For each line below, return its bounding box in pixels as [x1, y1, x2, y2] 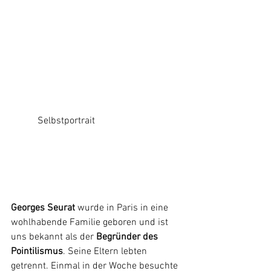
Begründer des [96, 230, 160, 243]
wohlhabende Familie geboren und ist [11, 216, 171, 229]
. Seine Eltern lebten [63, 245, 149, 258]
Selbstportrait [38, 114, 95, 127]
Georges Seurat [11, 201, 75, 214]
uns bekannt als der [11, 230, 96, 243]
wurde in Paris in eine [75, 201, 171, 214]
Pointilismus [11, 245, 63, 258]
